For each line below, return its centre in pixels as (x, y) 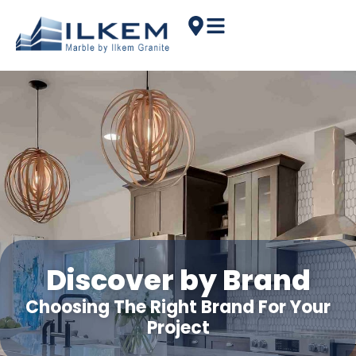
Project (178, 328)
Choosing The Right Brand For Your (178, 308)
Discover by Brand (178, 281)
